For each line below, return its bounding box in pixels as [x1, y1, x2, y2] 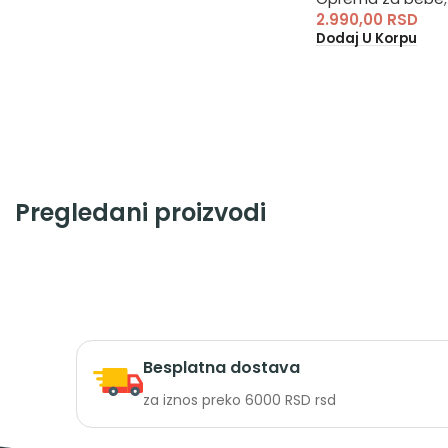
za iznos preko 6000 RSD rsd [142, 389, 336, 410]
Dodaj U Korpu [315, 29, 417, 49]
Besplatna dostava [142, 355, 300, 379]
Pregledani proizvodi [15, 195, 266, 229]
